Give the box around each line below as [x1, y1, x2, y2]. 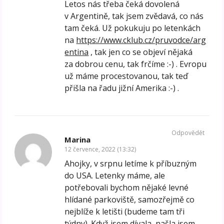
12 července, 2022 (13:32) [64, 144, 136, 153]
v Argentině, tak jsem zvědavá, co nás [64, 10, 204, 21]
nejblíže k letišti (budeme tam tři [64, 205, 185, 217]
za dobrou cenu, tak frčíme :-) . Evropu [64, 58, 207, 69]
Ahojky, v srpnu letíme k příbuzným [64, 157, 197, 169]
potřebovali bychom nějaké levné [64, 181, 189, 193]
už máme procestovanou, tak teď [64, 70, 188, 81]
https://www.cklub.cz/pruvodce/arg [76, 34, 206, 45]
